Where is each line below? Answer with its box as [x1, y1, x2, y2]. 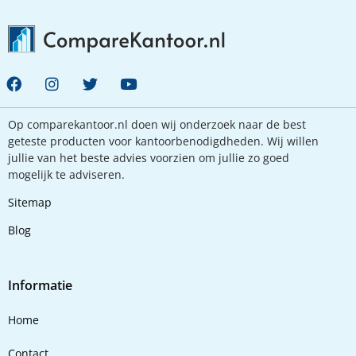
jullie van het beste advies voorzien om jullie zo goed [8, 149, 289, 165]
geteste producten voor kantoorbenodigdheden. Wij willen [8, 133, 319, 149]
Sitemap [8, 194, 52, 210]
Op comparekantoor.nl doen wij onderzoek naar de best [8, 116, 306, 132]
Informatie [8, 276, 72, 294]
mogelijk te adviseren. [8, 166, 128, 182]
